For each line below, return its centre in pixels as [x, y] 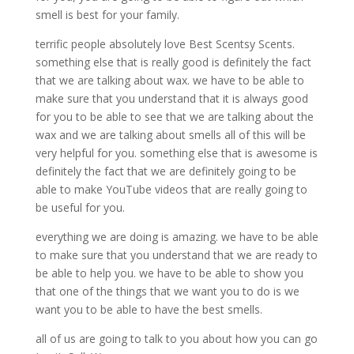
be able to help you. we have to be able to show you [169, 273]
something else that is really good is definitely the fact [173, 62]
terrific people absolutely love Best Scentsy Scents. [165, 44]
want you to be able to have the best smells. [149, 310]
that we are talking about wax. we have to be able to [169, 81]
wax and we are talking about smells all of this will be [170, 135]
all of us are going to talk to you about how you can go [176, 339]
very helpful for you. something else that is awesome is [176, 153]
